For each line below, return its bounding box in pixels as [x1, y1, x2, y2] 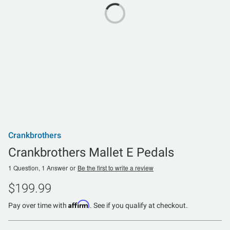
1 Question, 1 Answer [8, 163, 68, 172]
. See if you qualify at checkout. [90, 201, 188, 209]
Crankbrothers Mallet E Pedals [8, 145, 174, 160]
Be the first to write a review [78, 163, 154, 172]
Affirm [68, 199, 90, 208]
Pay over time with [8, 201, 68, 209]
